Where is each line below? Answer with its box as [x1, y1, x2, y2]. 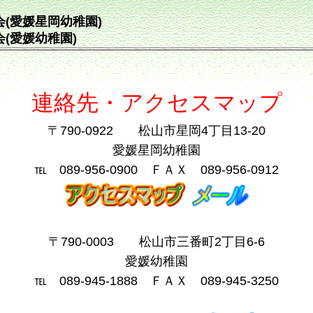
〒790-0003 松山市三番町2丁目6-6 [48, 235, 265, 249]
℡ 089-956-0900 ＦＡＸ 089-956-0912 [34, 163, 279, 177]
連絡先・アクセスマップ [31, 90, 282, 115]
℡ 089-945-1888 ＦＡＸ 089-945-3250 [34, 274, 279, 288]
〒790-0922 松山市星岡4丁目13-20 [48, 124, 265, 138]
